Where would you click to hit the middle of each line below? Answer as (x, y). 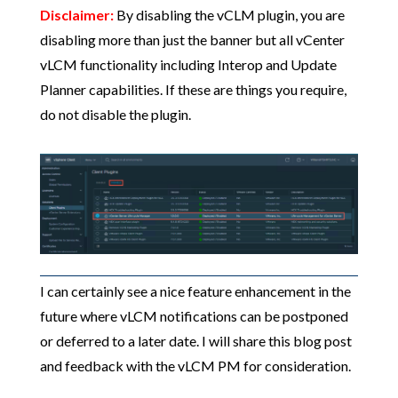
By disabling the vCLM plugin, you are (229, 14)
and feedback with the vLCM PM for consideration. (195, 366)
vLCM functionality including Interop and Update (188, 64)
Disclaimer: (76, 14)
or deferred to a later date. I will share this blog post (195, 341)
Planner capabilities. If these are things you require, (193, 89)
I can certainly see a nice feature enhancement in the (195, 291)
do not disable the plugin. (115, 114)
